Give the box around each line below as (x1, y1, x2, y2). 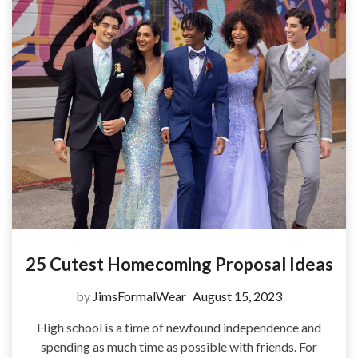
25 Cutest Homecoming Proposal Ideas (25, 253, 333, 275)
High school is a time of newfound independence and (37, 319, 321, 335)
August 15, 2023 (193, 288, 282, 304)
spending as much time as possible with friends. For (41, 338, 317, 354)
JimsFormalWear (93, 288, 186, 304)
